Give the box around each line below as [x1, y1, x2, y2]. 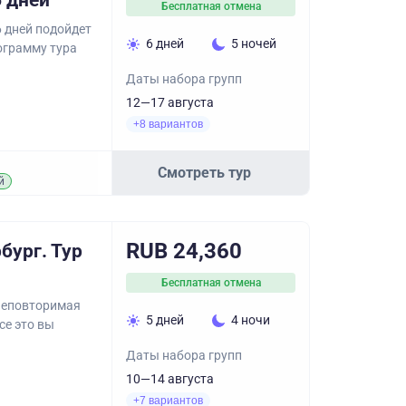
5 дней [146, 313, 184, 327]
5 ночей [230, 36, 276, 51]
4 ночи [230, 313, 270, 327]
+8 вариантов [133, 118, 203, 130]
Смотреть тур [158, 163, 251, 181]
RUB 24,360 [126, 238, 242, 264]
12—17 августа [126, 95, 214, 110]
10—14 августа [126, 372, 214, 386]
